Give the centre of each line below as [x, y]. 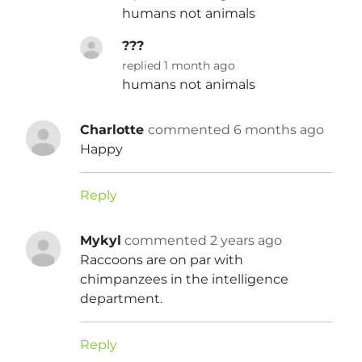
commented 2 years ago [204, 241]
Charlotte [114, 130]
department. [122, 299]
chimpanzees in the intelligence [185, 280]
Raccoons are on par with [162, 260]
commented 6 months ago [236, 130]
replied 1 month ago [179, 66]
